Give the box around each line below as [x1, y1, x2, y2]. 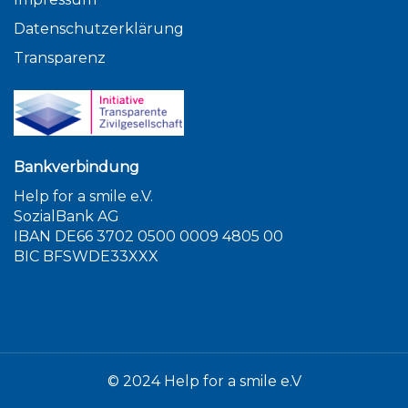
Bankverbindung [14, 158, 139, 176]
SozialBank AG [14, 208, 119, 225]
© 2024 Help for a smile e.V [107, 372, 301, 390]
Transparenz [14, 49, 106, 66]
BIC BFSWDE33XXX [14, 248, 158, 265]
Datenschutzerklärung [14, 20, 184, 37]
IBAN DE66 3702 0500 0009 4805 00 [14, 228, 283, 245]
